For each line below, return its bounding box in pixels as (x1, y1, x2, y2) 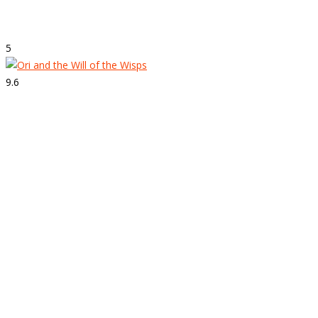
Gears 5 (6, 9, 52, 26)
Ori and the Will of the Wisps (6, 146, 182, 164)
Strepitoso (6, 110, 72, 126)
